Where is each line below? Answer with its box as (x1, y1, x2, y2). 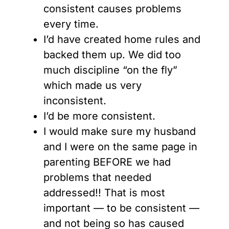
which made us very (43, 79, 142, 92)
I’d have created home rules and (43, 33, 200, 46)
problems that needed (43, 171, 151, 184)
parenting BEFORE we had (43, 156, 171, 169)
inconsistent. (43, 95, 106, 107)
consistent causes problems (43, 3, 181, 15)
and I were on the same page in (43, 141, 197, 153)
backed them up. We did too (43, 49, 181, 61)
